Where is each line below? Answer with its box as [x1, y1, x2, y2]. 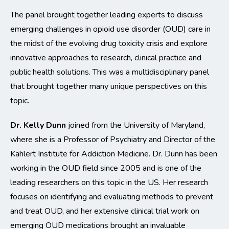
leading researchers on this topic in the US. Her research [10, 177, 208, 189]
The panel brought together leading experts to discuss [10, 9, 203, 21]
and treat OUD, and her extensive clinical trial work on [10, 205, 199, 217]
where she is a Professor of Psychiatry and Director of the [10, 134, 215, 146]
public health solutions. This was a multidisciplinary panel [10, 66, 209, 78]
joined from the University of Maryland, [66, 120, 205, 131]
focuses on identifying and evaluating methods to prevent [10, 191, 213, 203]
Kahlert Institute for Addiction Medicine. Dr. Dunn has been [10, 148, 217, 160]
